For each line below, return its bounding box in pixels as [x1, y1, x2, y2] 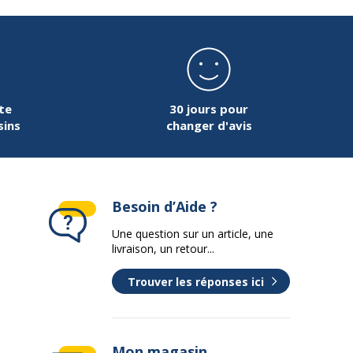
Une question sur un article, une [112, 226, 273, 241]
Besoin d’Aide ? [112, 197, 217, 216]
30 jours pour [169, 101, 248, 117]
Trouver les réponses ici [128, 273, 264, 289]
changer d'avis [165, 117, 252, 133]
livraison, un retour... [112, 241, 214, 256]
